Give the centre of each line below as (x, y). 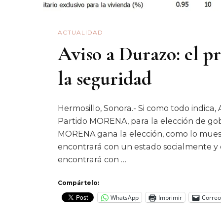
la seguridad (105, 78)
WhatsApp (125, 197)
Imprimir (170, 197)
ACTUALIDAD (80, 33)
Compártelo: (78, 183)
